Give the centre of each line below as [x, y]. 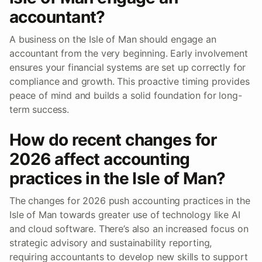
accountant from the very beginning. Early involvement [129, 54]
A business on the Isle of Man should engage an [113, 39]
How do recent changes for [113, 140]
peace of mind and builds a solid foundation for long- [126, 96]
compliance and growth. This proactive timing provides [130, 82]
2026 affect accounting [100, 159]
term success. [39, 110]
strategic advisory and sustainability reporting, [111, 243]
